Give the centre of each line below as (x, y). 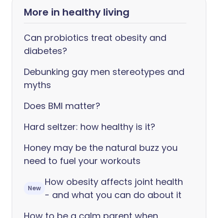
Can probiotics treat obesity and (95, 38)
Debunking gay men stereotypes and (104, 72)
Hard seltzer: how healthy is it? (90, 127)
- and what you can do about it (113, 195)
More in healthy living (77, 12)
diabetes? (45, 51)
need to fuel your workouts (82, 161)
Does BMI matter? (62, 106)
